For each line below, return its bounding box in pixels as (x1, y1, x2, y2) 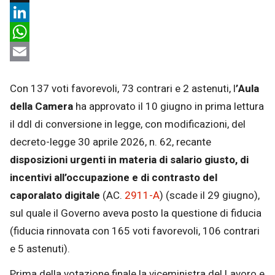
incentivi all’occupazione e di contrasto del (10, 170, 217, 186)
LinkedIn (10, 24, 48, 40)
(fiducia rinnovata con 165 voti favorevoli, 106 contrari (10, 223, 260, 239)
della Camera (10, 99, 73, 115)
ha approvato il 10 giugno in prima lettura (73, 99, 264, 115)
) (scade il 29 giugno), (160, 188, 260, 204)
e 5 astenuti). (10, 241, 70, 257)
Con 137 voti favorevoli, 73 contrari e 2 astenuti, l (10, 81, 236, 97)
